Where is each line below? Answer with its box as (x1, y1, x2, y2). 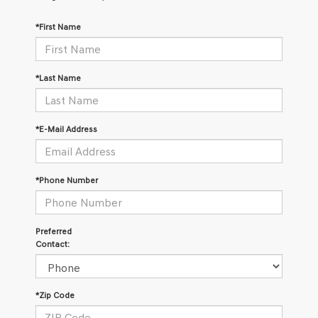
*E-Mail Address (35, 124, 97, 134)
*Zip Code (35, 290, 75, 300)
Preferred (35, 226, 72, 236)
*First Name (35, 22, 81, 32)
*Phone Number (35, 175, 98, 185)
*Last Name (35, 73, 81, 83)
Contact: (35, 239, 70, 249)
